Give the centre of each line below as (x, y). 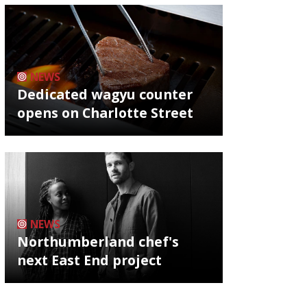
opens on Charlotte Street (105, 112)
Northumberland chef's (98, 241)
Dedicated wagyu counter (105, 94)
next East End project (89, 260)
